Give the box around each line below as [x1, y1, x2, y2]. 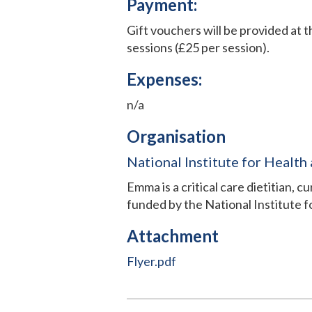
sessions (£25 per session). [127, 39, 270, 55]
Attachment [127, 225, 219, 246]
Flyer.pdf [127, 253, 176, 269]
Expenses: [127, 68, 202, 89]
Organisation [127, 125, 226, 146]
